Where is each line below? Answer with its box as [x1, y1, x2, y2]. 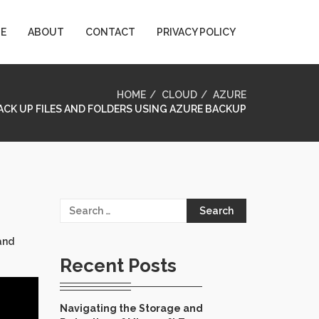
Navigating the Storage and [59, 302, 203, 314]
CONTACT [85, 26, 135, 38]
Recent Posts [59, 254, 177, 276]
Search [58, 199, 95, 211]
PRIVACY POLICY [157, 26, 236, 38]
